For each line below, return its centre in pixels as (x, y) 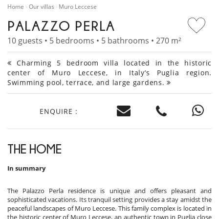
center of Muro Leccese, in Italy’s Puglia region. (109, 73)
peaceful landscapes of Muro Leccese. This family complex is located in (109, 208)
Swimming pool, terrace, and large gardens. (87, 83)
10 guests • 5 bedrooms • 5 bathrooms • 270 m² (94, 41)
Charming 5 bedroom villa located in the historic (111, 63)
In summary (26, 168)
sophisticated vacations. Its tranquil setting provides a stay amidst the (109, 200)
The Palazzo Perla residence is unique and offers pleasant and (109, 191)
